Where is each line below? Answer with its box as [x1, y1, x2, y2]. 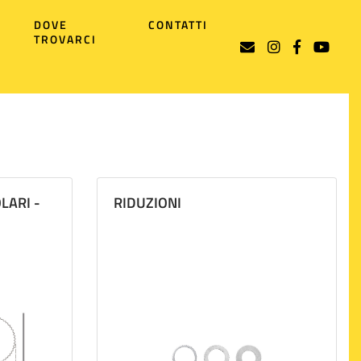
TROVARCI [34, 31, 97, 48]
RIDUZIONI [113, 192, 181, 214]
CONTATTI [148, 16, 208, 33]
